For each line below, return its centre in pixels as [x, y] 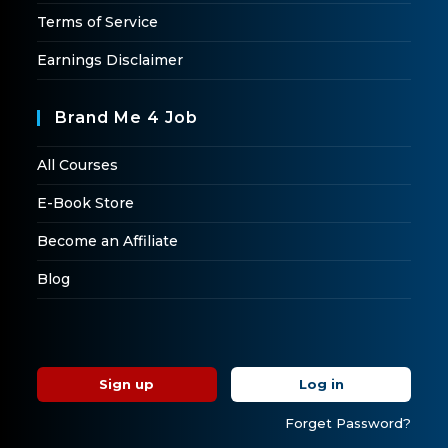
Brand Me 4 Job [127, 117]
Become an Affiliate [108, 240]
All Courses [78, 164]
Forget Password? [347, 422]
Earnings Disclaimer [110, 59]
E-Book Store [86, 202]
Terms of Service [98, 21]
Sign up [127, 383]
